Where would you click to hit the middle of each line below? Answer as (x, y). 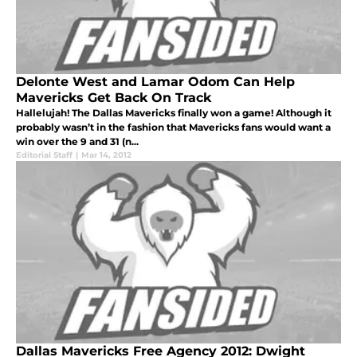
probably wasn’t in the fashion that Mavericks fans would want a (173, 127)
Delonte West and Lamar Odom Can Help (155, 82)
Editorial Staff (44, 155)
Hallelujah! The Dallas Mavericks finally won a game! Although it (174, 113)
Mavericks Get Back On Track (114, 98)
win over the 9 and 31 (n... (77, 142)
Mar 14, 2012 (106, 155)
